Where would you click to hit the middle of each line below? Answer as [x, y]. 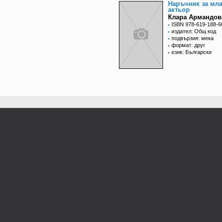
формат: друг [188, 45]
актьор [179, 10]
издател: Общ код [194, 31]
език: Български [192, 52]
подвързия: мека [193, 38]
